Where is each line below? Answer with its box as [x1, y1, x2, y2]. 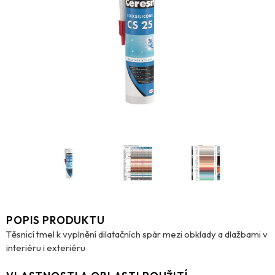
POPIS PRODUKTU [6, 213, 105, 227]
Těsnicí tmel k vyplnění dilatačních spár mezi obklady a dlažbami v [6, 228, 268, 240]
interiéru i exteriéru [6, 241, 85, 254]
